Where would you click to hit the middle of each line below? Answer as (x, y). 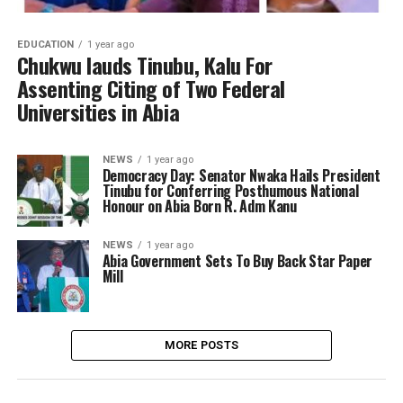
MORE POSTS (201, 345)
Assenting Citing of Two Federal (151, 88)
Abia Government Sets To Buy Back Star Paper (237, 260)
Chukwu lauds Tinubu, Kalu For (144, 64)
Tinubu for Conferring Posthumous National (230, 190)
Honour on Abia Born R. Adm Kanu (199, 206)
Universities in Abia (98, 111)
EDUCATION (45, 44)
